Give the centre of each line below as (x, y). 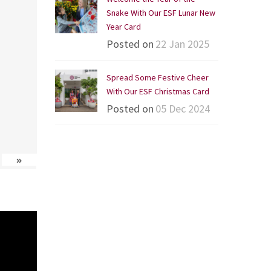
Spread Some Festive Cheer (158, 77)
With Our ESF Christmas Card (158, 91)
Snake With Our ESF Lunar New (161, 13)
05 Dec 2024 (183, 109)
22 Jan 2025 (182, 44)
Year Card (124, 27)
